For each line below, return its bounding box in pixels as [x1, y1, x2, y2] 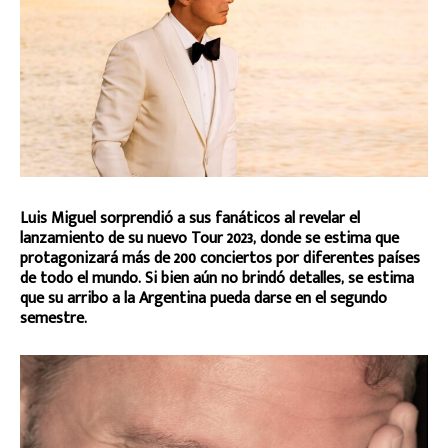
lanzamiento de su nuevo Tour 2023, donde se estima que [20, 225, 399, 253]
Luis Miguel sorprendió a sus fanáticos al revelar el [20, 205, 360, 233]
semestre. [20, 305, 87, 333]
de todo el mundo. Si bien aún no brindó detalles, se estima [20, 265, 414, 293]
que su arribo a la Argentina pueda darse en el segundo [20, 285, 387, 313]
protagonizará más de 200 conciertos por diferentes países [20, 245, 420, 273]
